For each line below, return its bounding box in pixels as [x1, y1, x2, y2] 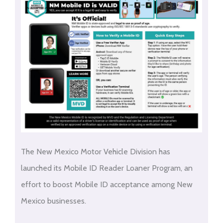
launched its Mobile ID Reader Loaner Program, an [20, 163, 193, 173]
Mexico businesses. [20, 196, 86, 206]
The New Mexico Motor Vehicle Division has [20, 147, 170, 157]
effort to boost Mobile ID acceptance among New [20, 180, 193, 190]
